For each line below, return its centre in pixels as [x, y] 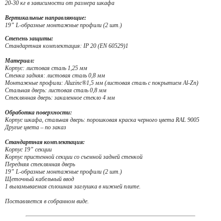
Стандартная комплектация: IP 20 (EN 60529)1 [67, 46]
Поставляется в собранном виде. [47, 201]
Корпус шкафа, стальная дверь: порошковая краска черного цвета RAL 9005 [102, 120]
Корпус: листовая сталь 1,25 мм [46, 68]
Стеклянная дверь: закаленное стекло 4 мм [60, 98]
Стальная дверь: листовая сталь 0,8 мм [56, 90]
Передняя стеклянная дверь [40, 164]
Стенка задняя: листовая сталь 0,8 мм [55, 75]
